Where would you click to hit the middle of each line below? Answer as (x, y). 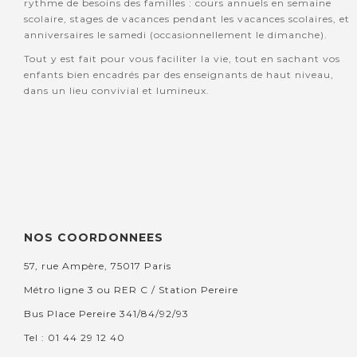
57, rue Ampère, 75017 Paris (98, 266)
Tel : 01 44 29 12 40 (75, 338)
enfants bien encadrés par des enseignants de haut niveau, (179, 75)
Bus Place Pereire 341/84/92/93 (106, 314)
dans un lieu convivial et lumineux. (117, 91)
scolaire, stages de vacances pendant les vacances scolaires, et (187, 19)
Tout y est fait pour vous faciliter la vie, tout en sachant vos (182, 59)
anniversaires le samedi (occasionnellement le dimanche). (177, 35)
